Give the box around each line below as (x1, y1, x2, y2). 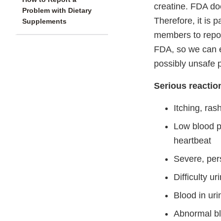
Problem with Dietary (22, 6, 92, 15)
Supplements (22, 17, 67, 26)
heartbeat (174, 136, 211, 146)
